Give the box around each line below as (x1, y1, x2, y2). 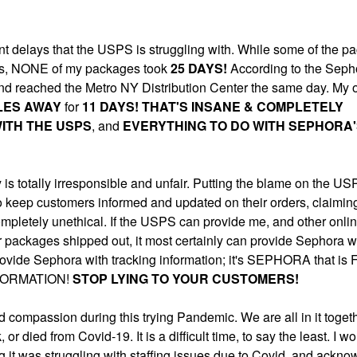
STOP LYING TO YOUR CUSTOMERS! (73, 269, 302, 288)
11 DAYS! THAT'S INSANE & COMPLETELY (82, 97, 343, 116)
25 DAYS (171, 59, 223, 77)
